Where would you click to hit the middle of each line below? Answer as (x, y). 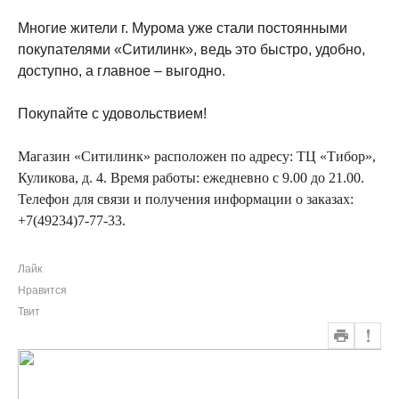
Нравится (42, 290)
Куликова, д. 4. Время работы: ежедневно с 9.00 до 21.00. (191, 178)
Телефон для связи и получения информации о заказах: (186, 199)
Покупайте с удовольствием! (112, 114)
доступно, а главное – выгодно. (122, 71)
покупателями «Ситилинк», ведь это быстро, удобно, (191, 49)
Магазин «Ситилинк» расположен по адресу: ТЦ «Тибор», (197, 156)
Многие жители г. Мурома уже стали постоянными (183, 28)
